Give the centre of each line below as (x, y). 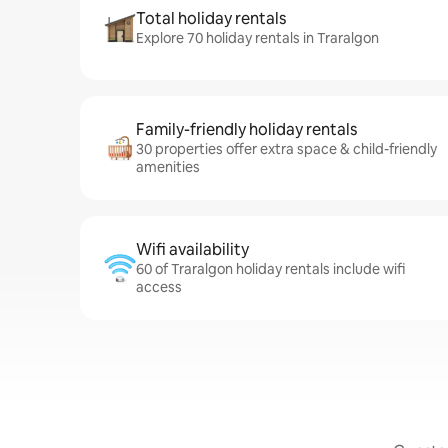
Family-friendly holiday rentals (246, 129)
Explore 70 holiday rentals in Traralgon (257, 38)
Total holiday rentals (211, 18)
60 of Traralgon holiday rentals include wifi (270, 269)
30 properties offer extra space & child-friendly (286, 149)
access (159, 287)
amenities (168, 167)
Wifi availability (192, 249)
